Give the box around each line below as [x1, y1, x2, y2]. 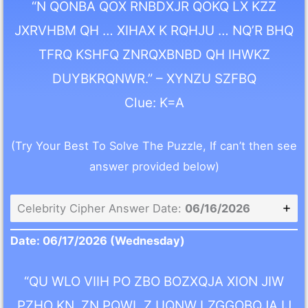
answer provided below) [89, 159, 219, 174]
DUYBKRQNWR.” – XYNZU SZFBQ [52, 70, 256, 87]
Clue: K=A [124, 94, 184, 111]
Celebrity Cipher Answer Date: [17, 201, 186, 216]
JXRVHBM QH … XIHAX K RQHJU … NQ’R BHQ [14, 22, 294, 38]
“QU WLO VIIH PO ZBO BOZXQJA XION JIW [24, 273, 284, 289]
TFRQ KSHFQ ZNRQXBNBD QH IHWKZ [38, 46, 270, 63]
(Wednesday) [110, 234, 186, 248]
